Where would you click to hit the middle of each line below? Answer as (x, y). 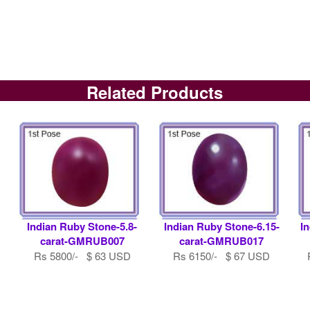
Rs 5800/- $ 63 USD (82, 256)
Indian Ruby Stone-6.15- (221, 227)
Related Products (155, 92)
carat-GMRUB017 (222, 241)
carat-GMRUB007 (82, 241)
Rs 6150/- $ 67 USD (222, 256)
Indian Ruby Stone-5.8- (82, 227)
